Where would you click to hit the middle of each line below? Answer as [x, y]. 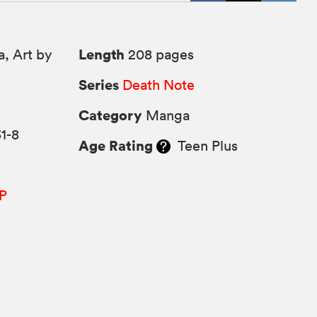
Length [102, 54]
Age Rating [116, 146]
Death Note [159, 85]
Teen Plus [204, 146]
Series [99, 85]
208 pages [160, 55]
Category [111, 115]
